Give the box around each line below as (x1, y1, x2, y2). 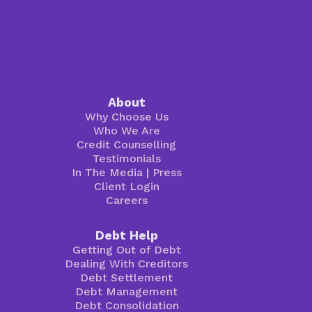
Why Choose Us (84, 110, 169, 124)
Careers (105, 194, 148, 208)
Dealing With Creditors (65, 257, 189, 271)
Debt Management (75, 285, 178, 299)
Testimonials (92, 152, 161, 166)
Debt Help (95, 228, 158, 243)
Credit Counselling (77, 138, 177, 152)
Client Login (93, 180, 159, 194)
